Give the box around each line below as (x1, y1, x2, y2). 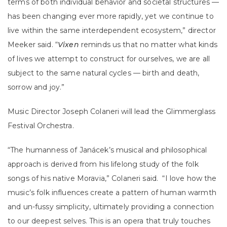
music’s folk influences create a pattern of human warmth (8, 188, 216, 198)
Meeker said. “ (8, 40, 58, 50)
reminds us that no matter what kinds (79, 40, 217, 50)
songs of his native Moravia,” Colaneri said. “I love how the (8, 174, 217, 183)
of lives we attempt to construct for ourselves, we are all (8, 54, 210, 64)
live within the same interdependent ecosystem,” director (8, 26, 216, 35)
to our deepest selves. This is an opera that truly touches (8, 216, 211, 226)
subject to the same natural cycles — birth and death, (8, 68, 200, 78)
